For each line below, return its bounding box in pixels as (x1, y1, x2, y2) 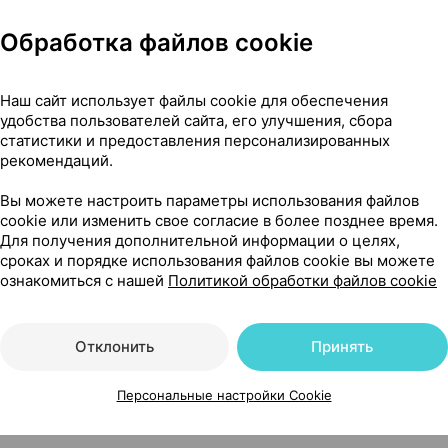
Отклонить (74, 336, 154, 356)
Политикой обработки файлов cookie (168, 270, 437, 290)
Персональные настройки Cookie (116, 386, 332, 403)
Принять (311, 336, 374, 356)
